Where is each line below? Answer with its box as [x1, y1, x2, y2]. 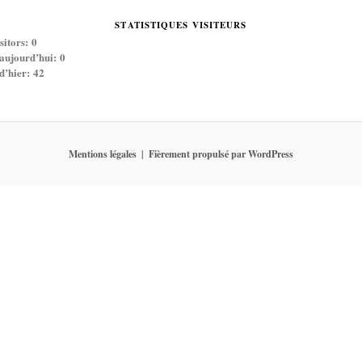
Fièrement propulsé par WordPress [149, 146, 293, 161]
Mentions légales [69, 146, 137, 161]
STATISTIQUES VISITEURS [115, 19, 247, 32]
